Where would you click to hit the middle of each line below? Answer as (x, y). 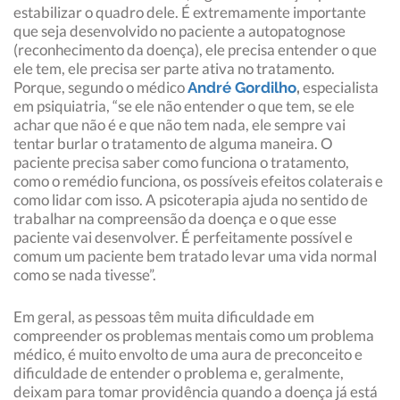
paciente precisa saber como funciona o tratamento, (181, 162)
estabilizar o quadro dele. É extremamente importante (190, 12)
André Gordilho (242, 88)
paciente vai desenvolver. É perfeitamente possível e (183, 237)
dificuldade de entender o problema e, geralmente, (179, 373)
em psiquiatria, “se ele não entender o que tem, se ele (184, 106)
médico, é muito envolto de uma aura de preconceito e (188, 354)
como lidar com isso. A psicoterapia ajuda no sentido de (191, 200)
